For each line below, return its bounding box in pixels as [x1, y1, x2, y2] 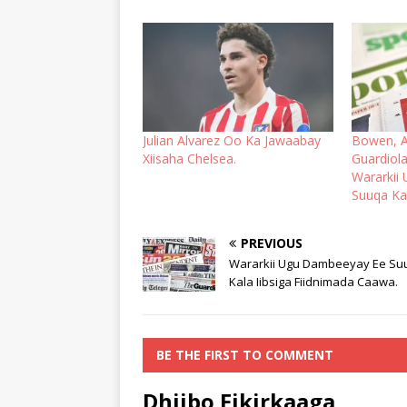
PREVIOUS [241, 233, 303, 252]
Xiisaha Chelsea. [143, 149, 236, 167]
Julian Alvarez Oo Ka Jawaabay [143, 131, 321, 149]
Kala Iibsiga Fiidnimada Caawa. [229, 273, 398, 290]
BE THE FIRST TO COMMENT [156, 345, 333, 363]
